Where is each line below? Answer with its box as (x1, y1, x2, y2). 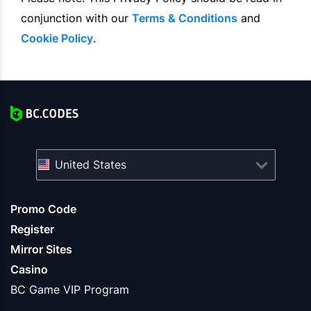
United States (54, 158, 126, 172)
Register (10, 222, 54, 237)
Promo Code (10, 202, 76, 217)
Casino (10, 262, 48, 277)
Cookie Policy (21, 31, 93, 46)
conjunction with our (21, 11, 132, 26)
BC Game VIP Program (10, 283, 129, 297)
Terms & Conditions (132, 11, 237, 26)
